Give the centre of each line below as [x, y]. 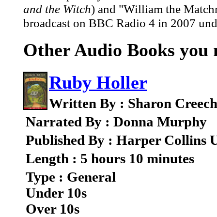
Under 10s [56, 193]
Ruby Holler [98, 83]
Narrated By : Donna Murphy [116, 122]
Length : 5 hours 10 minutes [110, 159]
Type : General [71, 177]
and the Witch [57, 9]
